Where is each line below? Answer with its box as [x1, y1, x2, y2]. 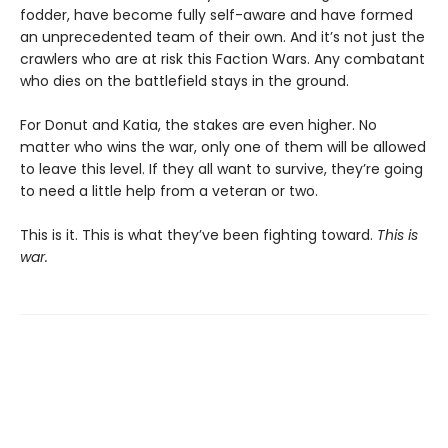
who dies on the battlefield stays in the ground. [20, 71, 349, 92]
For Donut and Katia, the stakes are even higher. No [20, 115, 377, 136]
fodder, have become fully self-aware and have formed [20, 5, 413, 26]
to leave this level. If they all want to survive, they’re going [20, 159, 423, 180]
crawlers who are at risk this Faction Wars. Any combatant [20, 49, 425, 70]
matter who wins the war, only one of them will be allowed [20, 137, 426, 158]
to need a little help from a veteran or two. [20, 181, 318, 202]
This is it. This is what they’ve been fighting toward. [20, 225, 377, 246]
